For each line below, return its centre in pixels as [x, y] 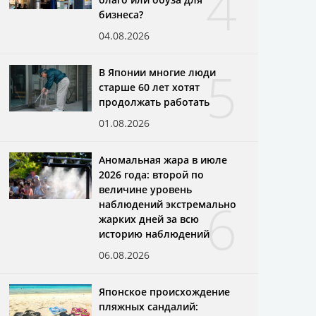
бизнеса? [121, 14]
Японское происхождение [165, 291]
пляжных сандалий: [149, 306]
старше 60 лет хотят [150, 87]
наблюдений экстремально [168, 204]
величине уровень [146, 189]
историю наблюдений [154, 233]
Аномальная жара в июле [163, 159]
